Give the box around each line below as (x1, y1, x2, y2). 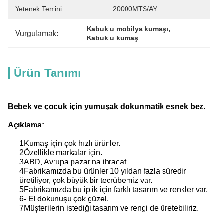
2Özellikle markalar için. (19, 148, 102, 157)
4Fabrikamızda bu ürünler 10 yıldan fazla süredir (19, 166, 186, 175)
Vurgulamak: (15, 28, 58, 37)
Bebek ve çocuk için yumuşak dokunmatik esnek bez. (8, 102, 205, 110)
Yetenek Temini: (15, 5, 64, 13)
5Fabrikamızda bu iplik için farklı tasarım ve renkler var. (19, 185, 208, 194)
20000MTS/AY (113, 5, 157, 13)
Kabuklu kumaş (87, 34, 139, 42)
